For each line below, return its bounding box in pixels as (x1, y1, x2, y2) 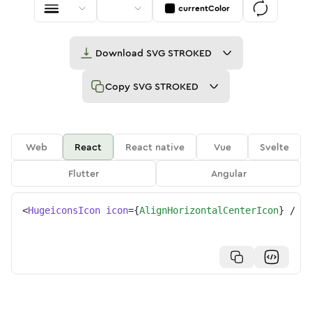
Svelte (260, 140, 290, 154)
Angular (210, 166, 247, 180)
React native (125, 140, 185, 154)
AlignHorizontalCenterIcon (139, 205, 279, 216)
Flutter (68, 166, 99, 180)
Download (95, 46, 146, 60)
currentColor (178, 2, 230, 15)
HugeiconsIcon (28, 205, 100, 216)
